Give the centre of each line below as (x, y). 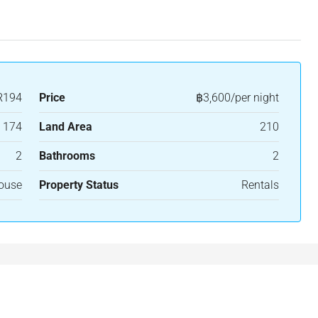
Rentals (260, 185)
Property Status (78, 185)
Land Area (65, 127)
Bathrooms (67, 156)
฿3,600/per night (237, 98)
